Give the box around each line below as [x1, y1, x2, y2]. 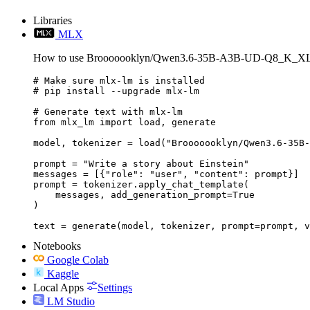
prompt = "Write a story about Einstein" [33, 158, 249, 169]
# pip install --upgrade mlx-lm [33, 85, 199, 96]
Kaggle [47, 267, 79, 280]
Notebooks [33, 239, 81, 252]
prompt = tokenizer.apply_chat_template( [33, 179, 249, 190]
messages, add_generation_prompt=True [33, 189, 255, 200]
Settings [98, 281, 132, 293]
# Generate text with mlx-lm [33, 106, 183, 117]
